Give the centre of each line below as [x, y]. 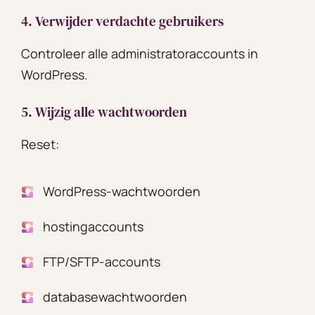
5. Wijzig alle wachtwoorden [104, 111]
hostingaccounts [93, 226]
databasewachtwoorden [115, 296]
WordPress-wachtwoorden [122, 191]
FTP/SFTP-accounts [102, 261]
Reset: [40, 144]
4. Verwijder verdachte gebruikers [122, 21]
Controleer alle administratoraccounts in [140, 53]
